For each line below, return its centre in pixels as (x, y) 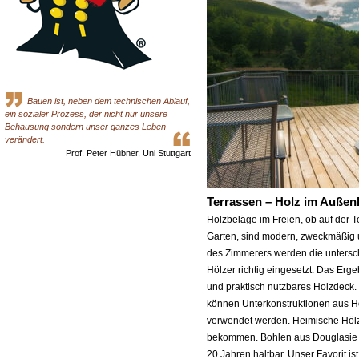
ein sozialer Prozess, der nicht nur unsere (86, 114)
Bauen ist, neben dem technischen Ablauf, (109, 101)
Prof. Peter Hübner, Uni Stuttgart (128, 153)
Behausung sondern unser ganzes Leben (85, 127)
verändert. (25, 139)
